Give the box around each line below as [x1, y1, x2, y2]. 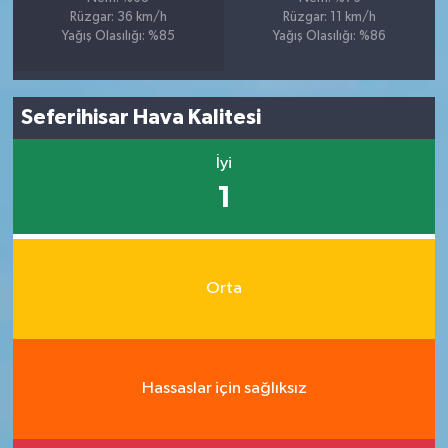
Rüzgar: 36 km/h [69, 10, 167, 24]
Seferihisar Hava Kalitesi [21, 107, 262, 128]
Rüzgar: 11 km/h [283, 10, 377, 24]
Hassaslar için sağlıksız [141, 380, 307, 397]
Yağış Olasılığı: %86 [273, 29, 387, 43]
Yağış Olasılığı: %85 [61, 29, 175, 43]
